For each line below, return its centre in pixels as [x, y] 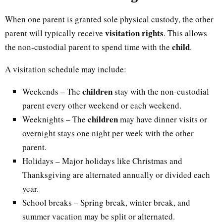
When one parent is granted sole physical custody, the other [109, 19]
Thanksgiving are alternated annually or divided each [116, 174]
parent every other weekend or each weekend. [102, 105]
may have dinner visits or [163, 119]
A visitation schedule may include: [66, 69]
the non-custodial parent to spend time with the [88, 47]
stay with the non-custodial [161, 91]
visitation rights [134, 33]
